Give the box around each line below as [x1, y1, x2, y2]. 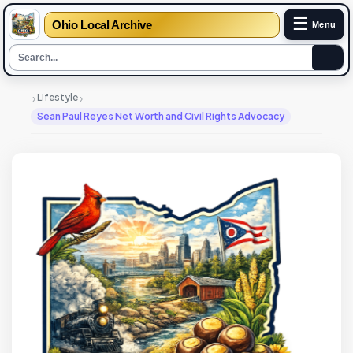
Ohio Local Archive [52, 17, 152, 32]
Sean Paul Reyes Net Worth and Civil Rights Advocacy [37, 110, 284, 122]
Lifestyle [37, 91, 78, 103]
